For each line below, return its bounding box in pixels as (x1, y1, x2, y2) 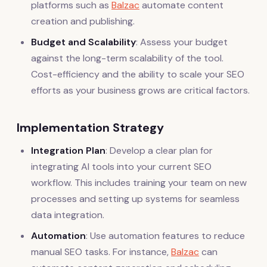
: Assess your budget (136, 36, 228, 49)
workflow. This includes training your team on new (31, 176, 247, 190)
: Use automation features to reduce (86, 229, 245, 243)
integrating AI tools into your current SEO (31, 160, 212, 173)
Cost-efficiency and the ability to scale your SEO (31, 68, 244, 81)
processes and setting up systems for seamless (31, 193, 240, 206)
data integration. (31, 209, 104, 222)
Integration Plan (31, 144, 105, 157)
